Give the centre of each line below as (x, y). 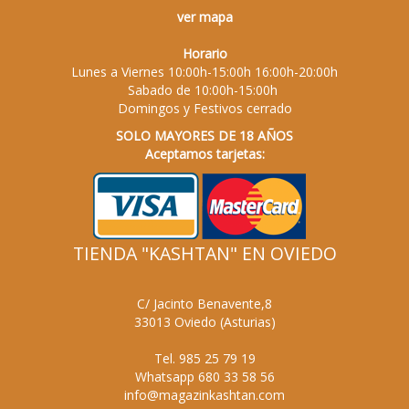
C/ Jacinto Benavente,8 (204, 304)
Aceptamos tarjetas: (204, 154)
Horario (204, 54)
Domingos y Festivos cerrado (204, 109)
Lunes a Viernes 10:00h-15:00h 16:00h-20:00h (204, 72)
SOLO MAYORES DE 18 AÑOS (204, 136)
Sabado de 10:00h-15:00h (204, 90)
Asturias (247, 322)
